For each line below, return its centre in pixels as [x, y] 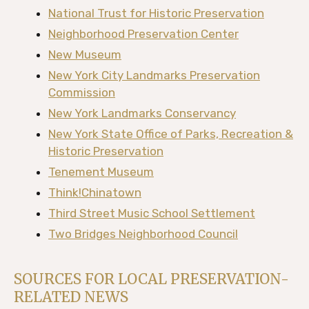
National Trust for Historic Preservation [156, 13]
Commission [82, 92]
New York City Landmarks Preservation [154, 75]
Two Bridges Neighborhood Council [143, 234]
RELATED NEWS [71, 297]
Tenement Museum [101, 172]
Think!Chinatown [95, 192]
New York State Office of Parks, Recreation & [171, 134]
